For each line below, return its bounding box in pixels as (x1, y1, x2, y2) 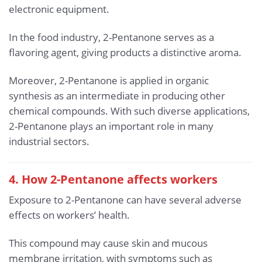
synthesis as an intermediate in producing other (9, 88, 225, 102)
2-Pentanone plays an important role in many (9, 119, 213, 133)
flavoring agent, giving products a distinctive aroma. (9, 46, 242, 59)
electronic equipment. (9, 2, 109, 16)
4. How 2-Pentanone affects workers (9, 170, 218, 187)
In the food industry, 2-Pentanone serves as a (9, 30, 214, 44)
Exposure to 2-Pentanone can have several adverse (9, 192, 242, 206)
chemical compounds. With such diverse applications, (9, 104, 250, 118)
